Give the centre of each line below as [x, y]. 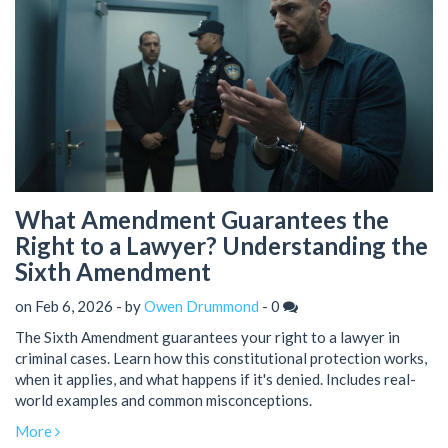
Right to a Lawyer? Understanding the [221, 246]
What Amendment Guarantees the [202, 220]
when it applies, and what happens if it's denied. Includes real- [215, 378]
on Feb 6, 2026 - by [79, 305]
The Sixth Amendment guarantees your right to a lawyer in [207, 336]
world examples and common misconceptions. [163, 399]
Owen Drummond [201, 305]
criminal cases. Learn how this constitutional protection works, [221, 357]
